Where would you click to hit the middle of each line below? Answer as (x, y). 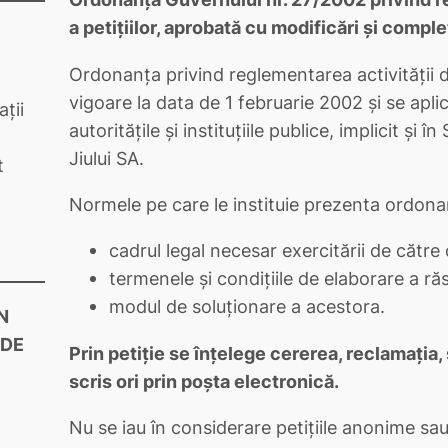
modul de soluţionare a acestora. (247, 306)
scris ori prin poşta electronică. (204, 380)
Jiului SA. (107, 157)
